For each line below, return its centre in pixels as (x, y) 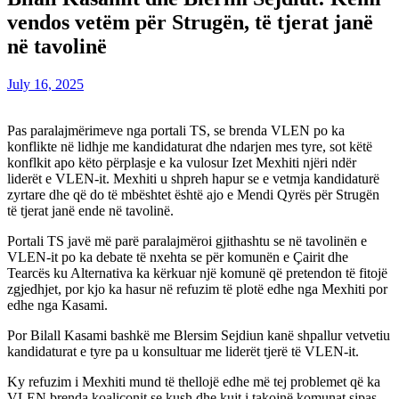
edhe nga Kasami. (57, 305)
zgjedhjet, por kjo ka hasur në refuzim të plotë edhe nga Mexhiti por (197, 289)
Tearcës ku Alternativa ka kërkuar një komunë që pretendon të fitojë (197, 273)
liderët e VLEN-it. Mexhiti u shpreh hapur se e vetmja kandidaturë (193, 178)
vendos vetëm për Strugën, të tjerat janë (190, 22)
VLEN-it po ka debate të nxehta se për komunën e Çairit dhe (178, 256)
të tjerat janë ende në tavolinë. (90, 210)
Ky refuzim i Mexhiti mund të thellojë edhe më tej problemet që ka (194, 381)
